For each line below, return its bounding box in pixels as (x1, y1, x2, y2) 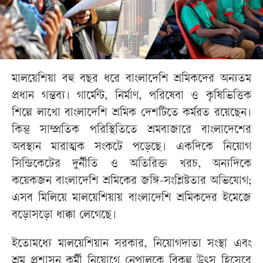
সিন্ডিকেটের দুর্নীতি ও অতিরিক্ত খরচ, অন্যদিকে (12, 159, 251, 171)
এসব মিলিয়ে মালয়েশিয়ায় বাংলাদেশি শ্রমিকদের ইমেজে (12, 193, 251, 205)
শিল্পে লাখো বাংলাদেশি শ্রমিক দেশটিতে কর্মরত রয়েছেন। (12, 107, 251, 120)
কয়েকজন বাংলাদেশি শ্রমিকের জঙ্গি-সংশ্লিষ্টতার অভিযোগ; (12, 176, 251, 188)
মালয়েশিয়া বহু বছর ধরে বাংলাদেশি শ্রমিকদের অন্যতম (12, 73, 251, 86)
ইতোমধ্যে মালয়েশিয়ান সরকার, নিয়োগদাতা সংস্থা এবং (12, 238, 251, 251)
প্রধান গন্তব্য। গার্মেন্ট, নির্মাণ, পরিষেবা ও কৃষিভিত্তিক (12, 90, 251, 103)
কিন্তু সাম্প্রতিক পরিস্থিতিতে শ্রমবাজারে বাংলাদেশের (12, 124, 251, 137)
